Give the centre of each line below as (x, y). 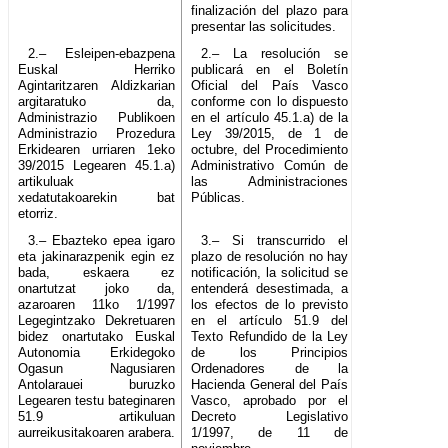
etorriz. (38, 214)
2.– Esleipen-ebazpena (101, 54)
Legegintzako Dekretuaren (97, 321)
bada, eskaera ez (97, 273)
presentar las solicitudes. (264, 27)
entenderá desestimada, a (270, 289)
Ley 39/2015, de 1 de (270, 134)
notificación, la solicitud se (270, 273)
